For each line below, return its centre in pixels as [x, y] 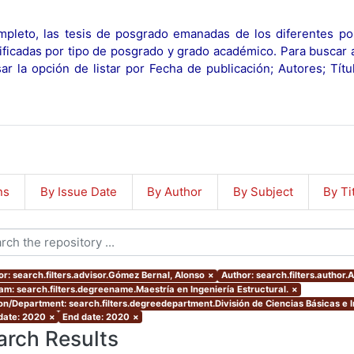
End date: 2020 [96, 316]
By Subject [263, 191]
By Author [175, 191]
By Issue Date [78, 191]
